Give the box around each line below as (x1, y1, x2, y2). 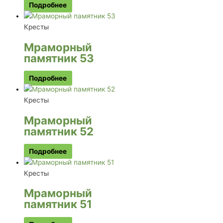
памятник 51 (24, 197, 92, 211)
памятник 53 (24, 51, 94, 65)
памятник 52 (24, 124, 94, 138)
